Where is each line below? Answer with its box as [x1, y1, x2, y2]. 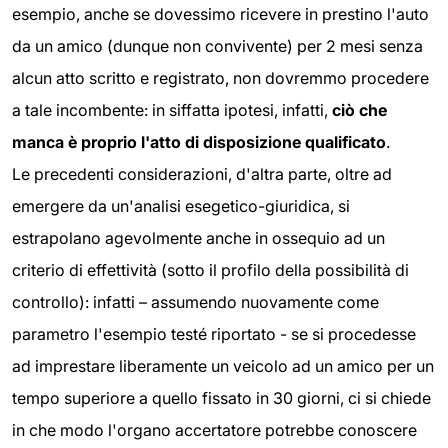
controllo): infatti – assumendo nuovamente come [12, 292, 379, 313]
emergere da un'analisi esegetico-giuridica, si [12, 196, 350, 217]
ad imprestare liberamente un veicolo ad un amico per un [12, 356, 434, 377]
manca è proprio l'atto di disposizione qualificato [12, 132, 386, 153]
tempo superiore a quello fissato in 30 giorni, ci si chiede [12, 388, 431, 409]
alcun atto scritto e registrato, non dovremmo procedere [12, 68, 429, 89]
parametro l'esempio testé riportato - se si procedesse [12, 324, 416, 345]
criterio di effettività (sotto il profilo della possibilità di [12, 260, 409, 281]
